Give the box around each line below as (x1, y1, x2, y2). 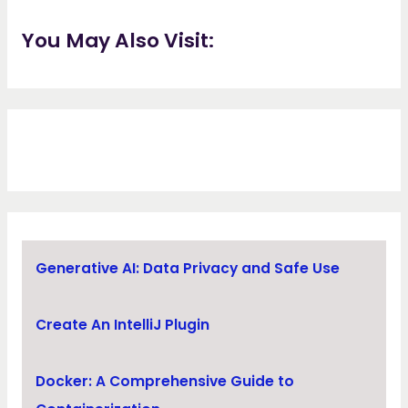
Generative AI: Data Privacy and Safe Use (36, 259, 341, 279)
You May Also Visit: (21, 26, 214, 56)
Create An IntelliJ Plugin (36, 315, 210, 335)
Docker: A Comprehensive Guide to (36, 372, 295, 392)
